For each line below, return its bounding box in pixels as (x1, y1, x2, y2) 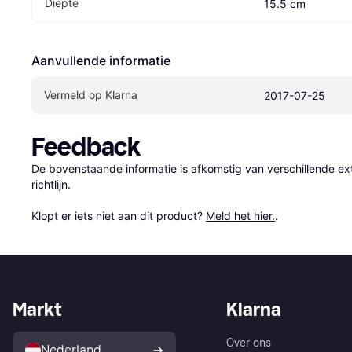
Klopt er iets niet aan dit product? (31, 208, 206, 222)
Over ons (226, 335, 271, 350)
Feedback (31, 131, 141, 162)
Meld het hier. (206, 208, 275, 222)
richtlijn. (31, 177, 71, 191)
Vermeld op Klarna (44, 87, 137, 101)
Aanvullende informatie (31, 52, 170, 68)
